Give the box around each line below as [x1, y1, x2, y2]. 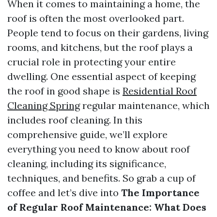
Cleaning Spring [7, 99, 80, 111]
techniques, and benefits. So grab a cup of [7, 172, 196, 184]
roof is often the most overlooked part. [7, 12, 184, 24]
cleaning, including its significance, [7, 157, 166, 170]
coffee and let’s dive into [7, 186, 121, 199]
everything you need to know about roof [7, 143, 190, 155]
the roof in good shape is [7, 85, 123, 97]
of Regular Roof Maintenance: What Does [7, 201, 206, 213]
